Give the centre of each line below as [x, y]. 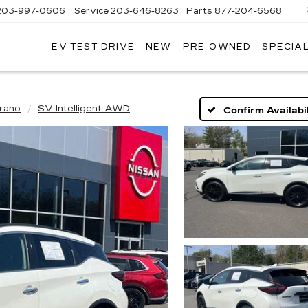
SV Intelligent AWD [84, 109]
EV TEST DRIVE [93, 47]
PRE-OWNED [217, 47]
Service [92, 11]
